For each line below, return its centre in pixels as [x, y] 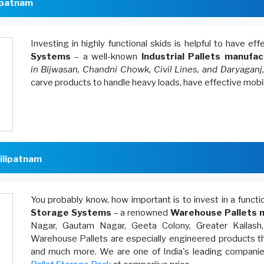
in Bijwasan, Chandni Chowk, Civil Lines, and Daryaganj [146, 70]
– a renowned [141, 213]
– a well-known [106, 57]
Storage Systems [71, 213]
